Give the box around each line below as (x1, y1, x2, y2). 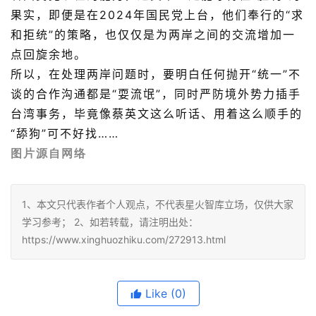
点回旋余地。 (11, 47, 87, 62)
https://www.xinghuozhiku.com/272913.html (22, 233, 226, 246)
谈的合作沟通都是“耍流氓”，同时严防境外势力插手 (11, 87, 301, 102)
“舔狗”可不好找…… (11, 126, 119, 141)
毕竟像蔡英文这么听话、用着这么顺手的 (74, 107, 303, 121)
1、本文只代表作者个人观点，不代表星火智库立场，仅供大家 (22, 198, 293, 211)
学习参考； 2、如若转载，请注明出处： (22, 216, 198, 229)
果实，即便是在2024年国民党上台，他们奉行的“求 (11, 8, 304, 23)
